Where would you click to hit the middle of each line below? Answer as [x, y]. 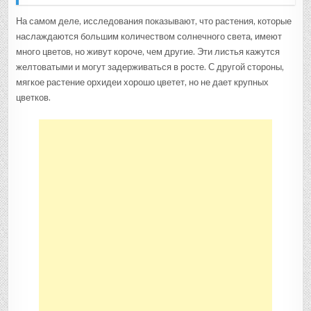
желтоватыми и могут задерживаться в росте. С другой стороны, [150, 67]
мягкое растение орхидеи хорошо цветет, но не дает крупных [143, 82]
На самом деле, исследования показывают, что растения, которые [154, 21]
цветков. [34, 97]
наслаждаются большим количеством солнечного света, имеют [149, 36]
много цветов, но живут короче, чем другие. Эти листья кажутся [148, 51]
